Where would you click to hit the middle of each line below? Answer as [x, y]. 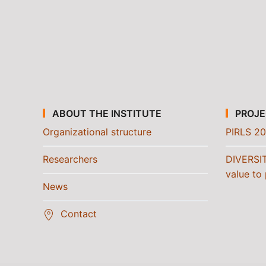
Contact [79, 214]
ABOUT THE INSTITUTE [106, 113]
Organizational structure [97, 132]
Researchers [70, 159]
